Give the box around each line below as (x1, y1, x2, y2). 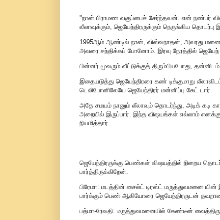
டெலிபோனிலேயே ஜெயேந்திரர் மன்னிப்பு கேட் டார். (79, 86, 212, 94)
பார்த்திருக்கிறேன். (79, 167, 128, 175)
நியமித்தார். (79, 119, 110, 127)
